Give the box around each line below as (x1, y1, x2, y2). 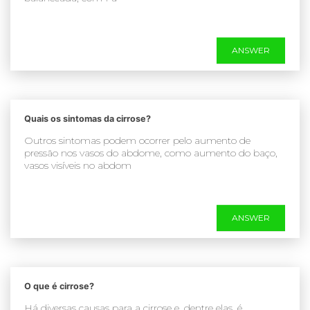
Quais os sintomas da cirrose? (24, 113, 151, 124)
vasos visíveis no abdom (24, 158, 131, 172)
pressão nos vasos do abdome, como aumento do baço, (24, 146, 277, 159)
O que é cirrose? (24, 280, 94, 291)
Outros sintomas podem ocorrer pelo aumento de (24, 134, 250, 147)
